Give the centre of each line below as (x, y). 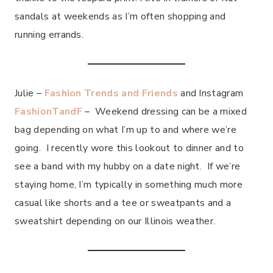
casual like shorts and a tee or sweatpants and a (123, 203)
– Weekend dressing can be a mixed (165, 111)
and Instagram (211, 93)
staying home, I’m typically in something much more (129, 184)
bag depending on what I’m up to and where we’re (126, 129)
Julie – (30, 93)
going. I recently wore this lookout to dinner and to (129, 148)
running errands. (49, 34)
